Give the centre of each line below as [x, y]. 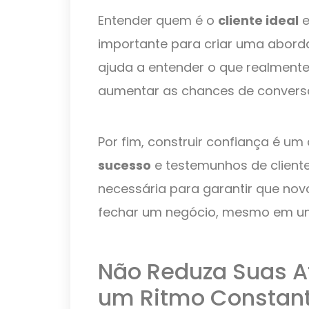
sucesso [124, 166]
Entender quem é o [158, 21]
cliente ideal [258, 21]
